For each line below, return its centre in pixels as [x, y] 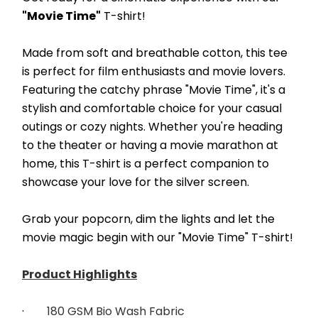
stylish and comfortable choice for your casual [152, 108]
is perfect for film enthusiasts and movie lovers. [154, 71]
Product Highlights [79, 274]
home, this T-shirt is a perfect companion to [146, 164]
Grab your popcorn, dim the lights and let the [148, 219]
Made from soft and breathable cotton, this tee [155, 53]
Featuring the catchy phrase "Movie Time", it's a [154, 90]
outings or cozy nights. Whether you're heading [152, 127]
